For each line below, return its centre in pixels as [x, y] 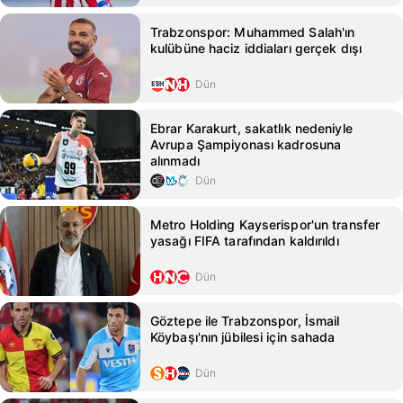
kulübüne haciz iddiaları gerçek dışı [256, 48]
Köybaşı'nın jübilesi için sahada [243, 337]
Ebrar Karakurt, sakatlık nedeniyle [251, 128]
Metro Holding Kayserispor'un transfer [265, 224]
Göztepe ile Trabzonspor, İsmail [245, 321]
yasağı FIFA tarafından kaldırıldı [245, 241]
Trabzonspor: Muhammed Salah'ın [253, 32]
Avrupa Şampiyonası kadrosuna [246, 144]
